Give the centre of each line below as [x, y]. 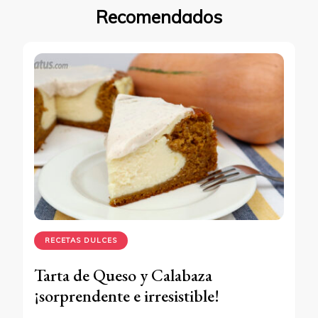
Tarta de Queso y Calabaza [123, 275]
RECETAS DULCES [81, 240]
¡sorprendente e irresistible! [127, 295]
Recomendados [159, 17]
